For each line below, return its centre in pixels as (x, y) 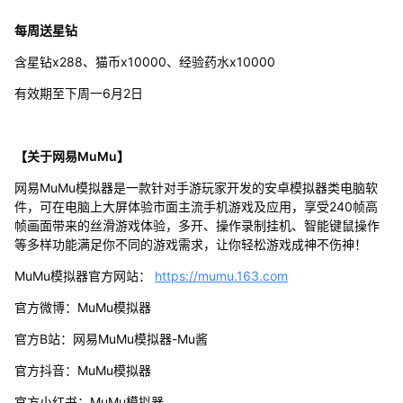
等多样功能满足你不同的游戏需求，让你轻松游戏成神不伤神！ (190, 244)
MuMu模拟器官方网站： (84, 275)
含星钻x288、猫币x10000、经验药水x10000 (144, 61)
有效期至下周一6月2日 (78, 93)
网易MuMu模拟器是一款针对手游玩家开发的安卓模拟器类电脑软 (196, 187)
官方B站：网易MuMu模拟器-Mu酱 (111, 338)
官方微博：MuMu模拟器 (82, 307)
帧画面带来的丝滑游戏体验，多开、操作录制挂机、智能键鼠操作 (197, 225)
